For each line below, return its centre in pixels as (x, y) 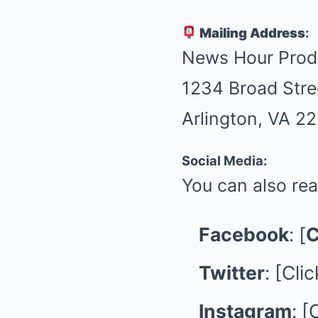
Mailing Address (252, 33)
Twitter (232, 273)
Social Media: (224, 160)
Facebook (244, 234)
